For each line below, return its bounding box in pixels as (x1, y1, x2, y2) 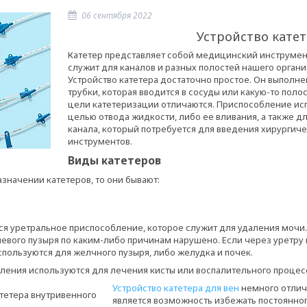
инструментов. (68, 135, 132, 148)
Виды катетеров (68, 153, 161, 169)
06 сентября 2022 (82, 10, 152, 22)
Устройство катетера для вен (112, 282, 239, 295)
